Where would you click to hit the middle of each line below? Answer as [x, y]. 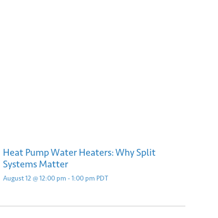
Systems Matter [35, 164]
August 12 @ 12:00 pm [34, 178]
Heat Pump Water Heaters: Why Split [79, 152]
